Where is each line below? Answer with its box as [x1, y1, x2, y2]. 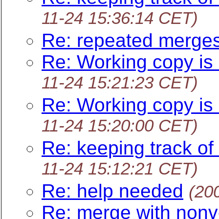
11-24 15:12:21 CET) [42, 159, 198, 180]
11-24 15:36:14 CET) [42, 8, 198, 29]
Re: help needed [42, 180, 183, 201]
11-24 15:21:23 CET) [42, 73, 198, 94]
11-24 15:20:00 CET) [42, 116, 198, 137]
